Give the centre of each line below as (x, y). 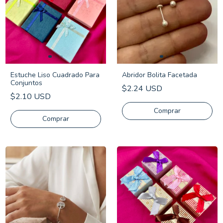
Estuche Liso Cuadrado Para (55, 75)
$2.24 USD (142, 89)
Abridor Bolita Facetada (160, 75)
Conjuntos (26, 83)
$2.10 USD (31, 97)
